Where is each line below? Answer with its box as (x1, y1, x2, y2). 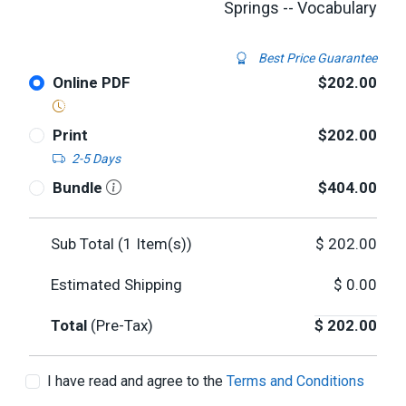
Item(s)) (132, 235, 192, 253)
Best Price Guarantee (256, 51, 377, 65)
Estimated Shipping (51, 275, 182, 294)
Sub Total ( (51, 235, 123, 253)
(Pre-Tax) (91, 316, 153, 334)
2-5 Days (71, 151, 121, 166)
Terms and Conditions (227, 372, 364, 390)
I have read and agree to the (47, 372, 227, 390)
